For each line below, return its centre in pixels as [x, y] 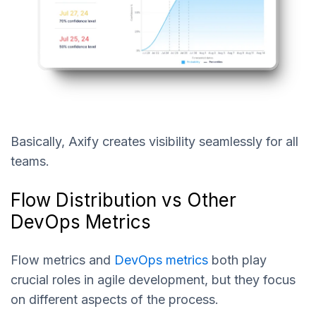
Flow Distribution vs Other [123, 200]
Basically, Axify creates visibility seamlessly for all [154, 141]
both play [237, 260]
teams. [30, 161]
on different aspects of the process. [116, 300]
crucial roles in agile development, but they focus [153, 280]
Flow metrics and [62, 260]
